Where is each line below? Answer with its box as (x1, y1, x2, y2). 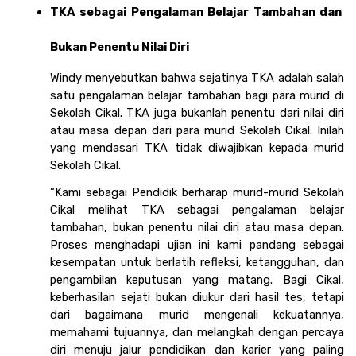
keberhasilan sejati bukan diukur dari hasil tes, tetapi (50, 290, 344, 305)
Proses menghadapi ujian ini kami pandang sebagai (50, 238, 344, 253)
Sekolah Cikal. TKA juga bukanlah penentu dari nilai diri (50, 106, 344, 121)
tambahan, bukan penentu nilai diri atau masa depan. (50, 220, 344, 235)
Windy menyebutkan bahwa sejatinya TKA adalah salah (50, 71, 344, 86)
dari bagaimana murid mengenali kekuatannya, (50, 308, 344, 323)
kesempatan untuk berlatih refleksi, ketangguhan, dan (50, 255, 344, 270)
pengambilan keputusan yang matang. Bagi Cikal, (50, 273, 344, 288)
